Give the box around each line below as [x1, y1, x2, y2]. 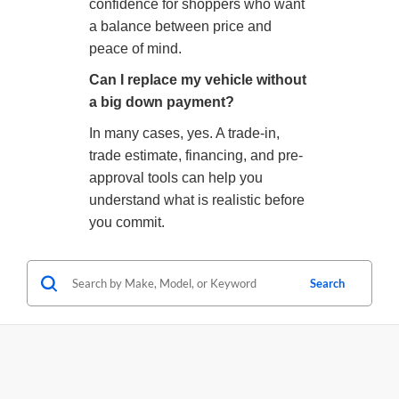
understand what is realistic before [89, 192, 305, 208]
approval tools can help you [89, 170, 263, 186]
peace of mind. [89, 41, 182, 57]
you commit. [89, 215, 165, 231]
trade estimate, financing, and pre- [89, 148, 303, 164]
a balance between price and [89, 19, 272, 35]
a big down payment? [89, 94, 234, 110]
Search [310, 276, 345, 291]
